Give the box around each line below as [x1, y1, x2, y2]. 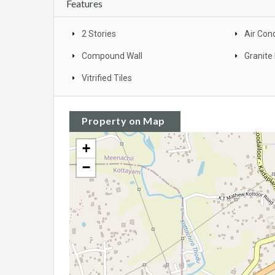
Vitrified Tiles [82, 72, 132, 83]
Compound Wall [82, 50, 142, 61]
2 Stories [82, 28, 116, 39]
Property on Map [82, 114, 165, 126]
